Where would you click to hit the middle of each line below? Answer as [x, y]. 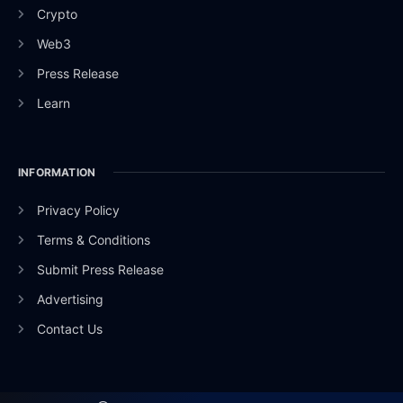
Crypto [57, 13]
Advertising [70, 299]
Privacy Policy [78, 210]
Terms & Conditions [93, 239]
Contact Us [69, 328]
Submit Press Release [100, 269]
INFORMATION [57, 172]
